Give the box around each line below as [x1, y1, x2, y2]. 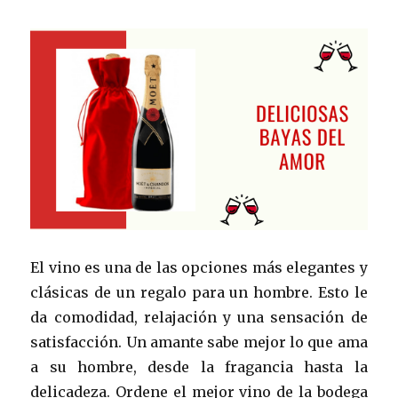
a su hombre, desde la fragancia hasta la [30, 358, 368, 377]
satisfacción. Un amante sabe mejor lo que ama [30, 333, 368, 352]
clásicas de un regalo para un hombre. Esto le [30, 283, 368, 302]
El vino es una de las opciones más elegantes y [30, 259, 368, 277]
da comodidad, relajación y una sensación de [30, 308, 368, 327]
